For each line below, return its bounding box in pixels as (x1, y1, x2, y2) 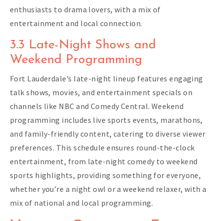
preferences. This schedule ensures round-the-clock (10, 143, 195, 153)
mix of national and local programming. (10, 198, 153, 208)
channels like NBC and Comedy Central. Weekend (10, 101, 184, 111)
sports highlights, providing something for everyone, (10, 170, 201, 181)
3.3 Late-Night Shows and (10, 39, 156, 52)
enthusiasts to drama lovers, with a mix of (10, 4, 161, 15)
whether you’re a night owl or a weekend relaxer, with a (10, 184, 207, 194)
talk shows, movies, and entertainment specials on (10, 87, 192, 98)
